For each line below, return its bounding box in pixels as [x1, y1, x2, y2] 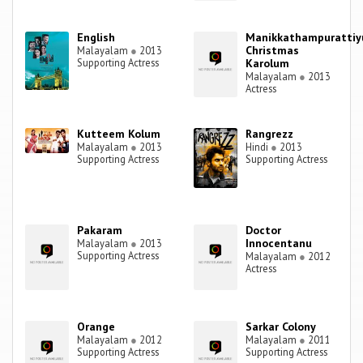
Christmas [246, 43, 300, 58]
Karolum [246, 56, 290, 71]
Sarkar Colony [246, 319, 317, 335]
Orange [77, 319, 116, 335]
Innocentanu [246, 236, 313, 251]
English [77, 30, 116, 45]
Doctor [246, 223, 282, 238]
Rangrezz [246, 126, 294, 142]
